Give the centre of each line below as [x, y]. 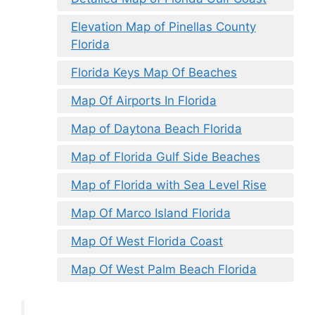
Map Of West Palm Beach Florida [164, 270]
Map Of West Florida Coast [147, 242]
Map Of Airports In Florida [144, 101]
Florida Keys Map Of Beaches [154, 73]
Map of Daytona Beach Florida [156, 129]
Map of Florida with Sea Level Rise [169, 185]
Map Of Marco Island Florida [151, 213]
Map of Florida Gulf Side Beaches [166, 157]
